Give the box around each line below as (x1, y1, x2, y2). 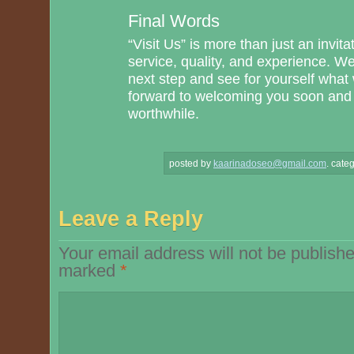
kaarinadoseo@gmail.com (213, 158, 326, 168)
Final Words (127, 10, 220, 31)
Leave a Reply (58, 205, 203, 231)
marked (58, 260, 120, 281)
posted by (169, 158, 213, 168)
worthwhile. (127, 104, 199, 122)
